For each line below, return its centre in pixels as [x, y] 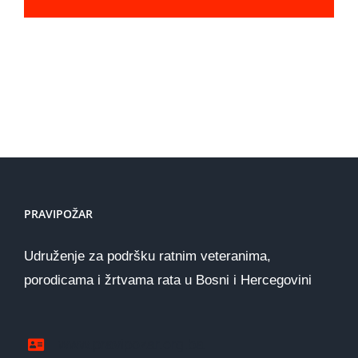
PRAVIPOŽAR [58, 213]
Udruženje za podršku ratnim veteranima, [147, 256]
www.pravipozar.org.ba [131, 344]
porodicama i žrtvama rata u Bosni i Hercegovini [168, 280]
